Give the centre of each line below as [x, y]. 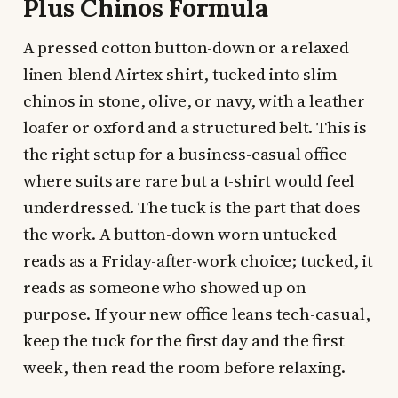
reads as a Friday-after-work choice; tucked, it [198, 260]
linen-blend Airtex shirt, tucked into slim [180, 73]
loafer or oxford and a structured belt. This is [195, 127]
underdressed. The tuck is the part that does [191, 207]
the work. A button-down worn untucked [179, 233]
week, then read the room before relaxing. [184, 366]
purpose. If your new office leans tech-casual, [196, 313]
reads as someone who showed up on [164, 287]
